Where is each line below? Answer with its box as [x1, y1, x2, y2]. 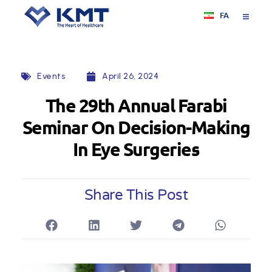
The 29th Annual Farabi [45, 94, 227, 117]
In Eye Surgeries [73, 138, 199, 160]
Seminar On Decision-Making [22, 116, 250, 138]
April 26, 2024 [102, 71, 158, 81]
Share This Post [84, 186, 188, 204]
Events [37, 71, 65, 81]
